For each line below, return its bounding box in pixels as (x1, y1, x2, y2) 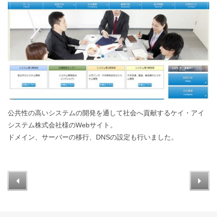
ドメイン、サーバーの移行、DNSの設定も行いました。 (8, 133, 178, 141)
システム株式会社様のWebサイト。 (8, 121, 117, 129)
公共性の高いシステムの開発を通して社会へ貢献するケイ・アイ (8, 108, 204, 117)
